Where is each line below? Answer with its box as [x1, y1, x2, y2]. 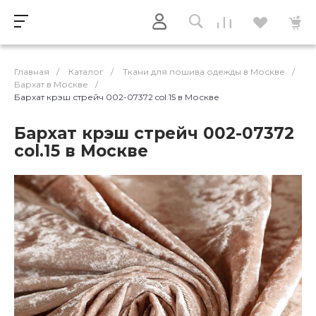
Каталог [68, 66, 104, 77]
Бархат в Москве [14, 79, 88, 90]
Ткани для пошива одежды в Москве [123, 66, 285, 77]
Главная [14, 66, 49, 77]
